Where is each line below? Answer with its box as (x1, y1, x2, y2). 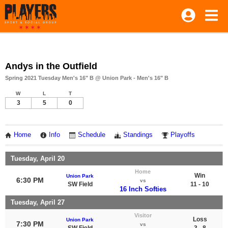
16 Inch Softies (119, 185, 166, 193)
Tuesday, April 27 (11, 198, 65, 206)
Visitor (134, 212, 152, 218)
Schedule (78, 131, 105, 138)
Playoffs (170, 131, 195, 138)
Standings (123, 131, 153, 138)
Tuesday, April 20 (11, 154, 65, 162)
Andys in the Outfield (5, 61, 97, 71)
